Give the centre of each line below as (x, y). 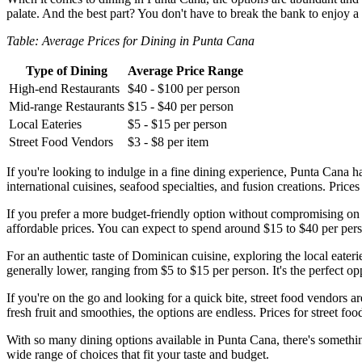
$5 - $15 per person (177, 124)
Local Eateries (45, 124)
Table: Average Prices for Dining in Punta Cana (130, 41)
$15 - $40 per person (181, 107)
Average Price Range (185, 71)
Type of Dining (67, 71)
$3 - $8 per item (168, 142)
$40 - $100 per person (184, 89)
